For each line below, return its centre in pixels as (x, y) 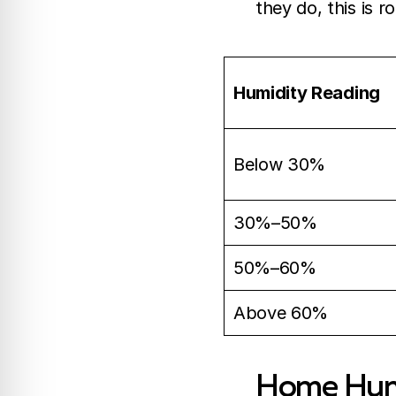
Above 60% (281, 313)
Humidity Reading (307, 93)
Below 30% (280, 165)
